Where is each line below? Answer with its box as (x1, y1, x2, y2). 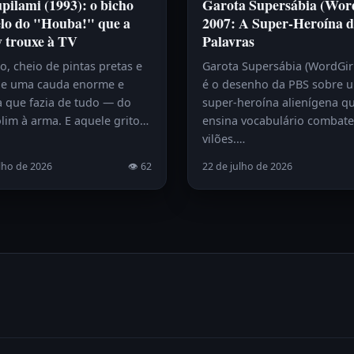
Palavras (202, 30, 254, 51)
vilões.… (202, 130, 245, 146)
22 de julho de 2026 (202, 159, 292, 173)
